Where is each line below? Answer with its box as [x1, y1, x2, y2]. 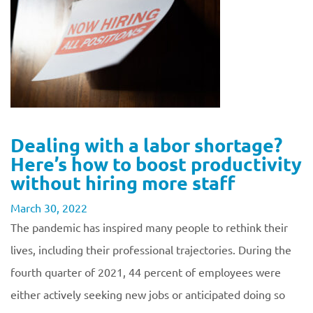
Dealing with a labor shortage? [10, 133, 282, 156]
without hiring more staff [10, 170, 235, 194]
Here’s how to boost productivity [10, 152, 302, 175]
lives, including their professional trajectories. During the [10, 242, 291, 256]
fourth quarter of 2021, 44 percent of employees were [10, 265, 281, 279]
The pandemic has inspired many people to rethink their [10, 220, 288, 234]
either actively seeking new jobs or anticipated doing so [10, 287, 285, 301]
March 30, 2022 [10, 201, 87, 214]
